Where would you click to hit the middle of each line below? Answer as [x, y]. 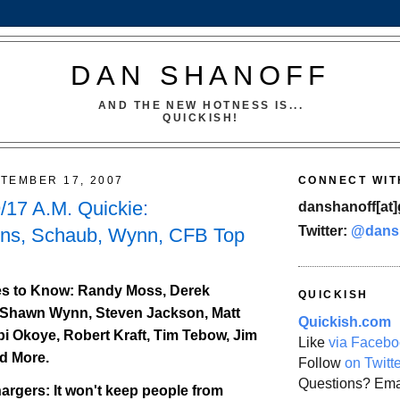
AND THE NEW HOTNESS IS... [201, 105]
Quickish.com [345, 321]
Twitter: [325, 231]
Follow [321, 362]
